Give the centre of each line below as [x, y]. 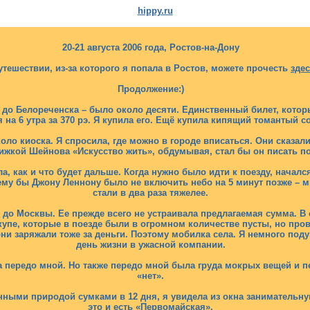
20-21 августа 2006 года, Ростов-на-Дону [151, 47]
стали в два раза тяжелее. [151, 193]
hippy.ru [155, 11]
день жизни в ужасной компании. [151, 245]
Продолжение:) [151, 89]
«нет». [151, 276]
